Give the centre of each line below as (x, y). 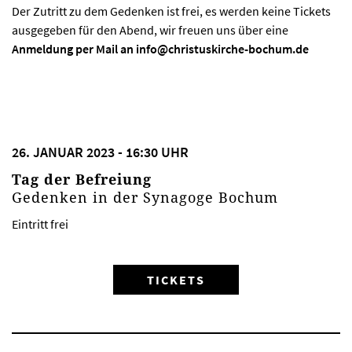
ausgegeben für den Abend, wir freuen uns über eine (150, 29)
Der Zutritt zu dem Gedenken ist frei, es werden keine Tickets (171, 11)
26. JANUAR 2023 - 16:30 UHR (100, 152)
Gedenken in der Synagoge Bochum (145, 197)
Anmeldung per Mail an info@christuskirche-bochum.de (160, 48)
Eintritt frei (40, 224)
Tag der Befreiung (82, 179)
